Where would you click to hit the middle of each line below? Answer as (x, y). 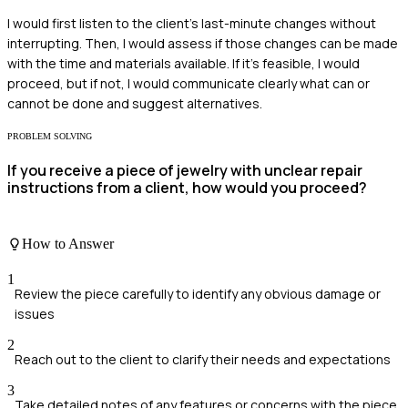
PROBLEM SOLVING (50, 137)
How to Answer (68, 243)
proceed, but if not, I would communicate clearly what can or (189, 84)
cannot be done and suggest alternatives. (135, 104)
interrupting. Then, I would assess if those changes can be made (203, 44)
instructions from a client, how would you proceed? (187, 188)
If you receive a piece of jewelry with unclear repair (185, 171)
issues (35, 314)
